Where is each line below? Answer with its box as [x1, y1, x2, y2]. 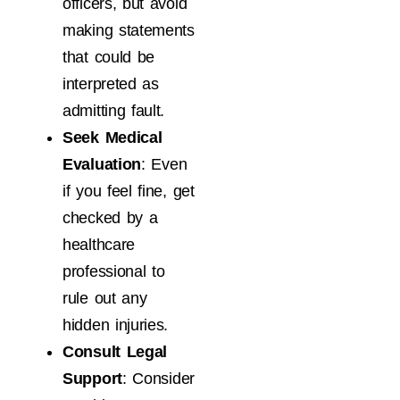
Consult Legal [62, 343, 168, 362]
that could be [62, 48, 155, 67]
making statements [62, 21, 195, 40]
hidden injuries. [62, 316, 169, 335]
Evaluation [62, 155, 141, 174]
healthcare [62, 236, 135, 254]
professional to [62, 262, 165, 281]
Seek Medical [62, 129, 162, 147]
